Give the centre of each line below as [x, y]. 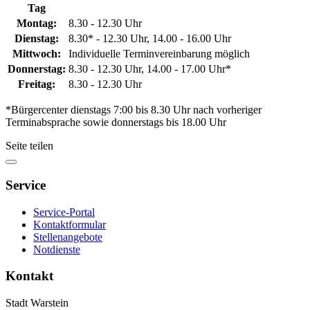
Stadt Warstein [37, 302]
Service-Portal [64, 212]
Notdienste [57, 249]
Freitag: [37, 84]
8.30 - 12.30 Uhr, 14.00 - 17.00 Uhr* [150, 69]
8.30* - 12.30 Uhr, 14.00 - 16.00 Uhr [150, 39]
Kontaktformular [70, 224]
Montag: [37, 24]
